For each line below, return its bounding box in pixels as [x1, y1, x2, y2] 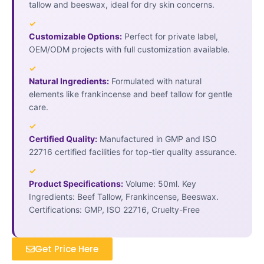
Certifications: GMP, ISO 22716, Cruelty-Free [29, 204, 200, 214]
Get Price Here [35, 243, 98, 256]
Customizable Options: [29, 31, 122, 41]
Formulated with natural [109, 75, 202, 86]
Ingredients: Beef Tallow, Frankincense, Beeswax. [29, 191, 219, 202]
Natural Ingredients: [29, 75, 109, 86]
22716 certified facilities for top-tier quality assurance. [29, 146, 237, 157]
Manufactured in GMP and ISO [97, 133, 217, 144]
